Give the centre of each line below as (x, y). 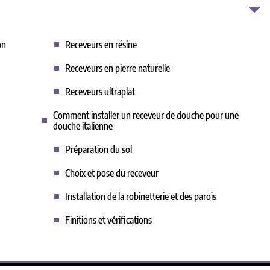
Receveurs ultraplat (100, 92)
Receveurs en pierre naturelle (118, 68)
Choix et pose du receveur (112, 173)
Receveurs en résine (101, 45)
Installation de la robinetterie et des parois (141, 196)
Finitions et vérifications (108, 220)
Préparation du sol (99, 149)
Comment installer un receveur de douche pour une (146, 115)
